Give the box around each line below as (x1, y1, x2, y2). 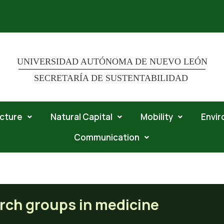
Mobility (140, 111, 173, 122)
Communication (73, 131, 139, 143)
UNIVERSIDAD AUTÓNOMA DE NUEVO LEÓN (16, 56, 207, 66)
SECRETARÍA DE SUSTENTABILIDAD (33, 73, 190, 83)
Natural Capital (50, 111, 112, 122)
